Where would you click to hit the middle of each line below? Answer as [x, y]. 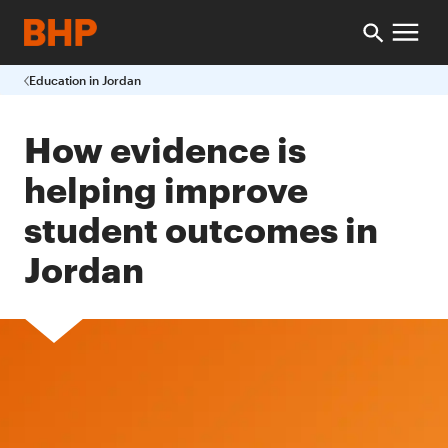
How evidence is [165, 147]
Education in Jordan [85, 80]
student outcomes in [201, 227]
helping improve [166, 187]
